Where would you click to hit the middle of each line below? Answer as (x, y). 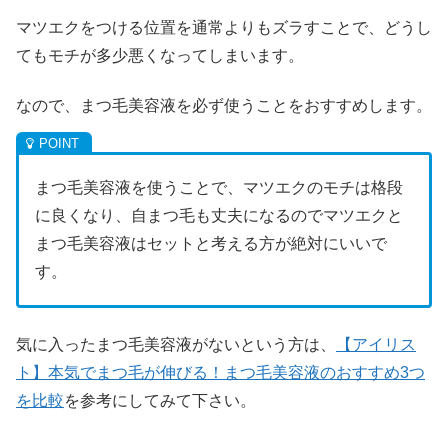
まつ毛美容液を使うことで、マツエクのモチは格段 (219, 188)
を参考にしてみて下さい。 (160, 400)
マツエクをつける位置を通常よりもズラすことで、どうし (224, 27)
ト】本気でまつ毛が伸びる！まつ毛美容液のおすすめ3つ (220, 372)
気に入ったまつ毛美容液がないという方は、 (176, 344)
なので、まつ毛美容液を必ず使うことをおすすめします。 (224, 105)
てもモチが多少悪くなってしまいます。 (160, 55)
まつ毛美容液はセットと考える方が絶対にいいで (211, 244)
